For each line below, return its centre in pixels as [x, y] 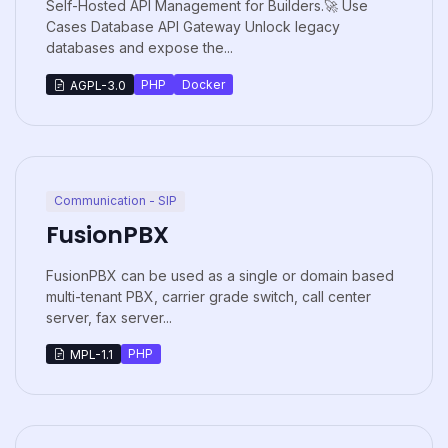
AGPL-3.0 [97, 85]
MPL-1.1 [91, 354]
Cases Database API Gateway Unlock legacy [193, 27]
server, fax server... [109, 317]
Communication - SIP [115, 201]
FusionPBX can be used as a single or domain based [220, 275]
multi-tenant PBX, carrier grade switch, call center [208, 296]
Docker [203, 84]
